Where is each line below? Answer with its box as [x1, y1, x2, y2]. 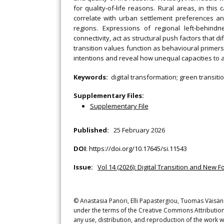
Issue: [73, 162, 96, 171]
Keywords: [73, 72, 111, 81]
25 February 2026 [113, 125, 165, 134]
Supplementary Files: [73, 91, 144, 100]
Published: [73, 125, 112, 134]
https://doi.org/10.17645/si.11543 [89, 144, 187, 153]
